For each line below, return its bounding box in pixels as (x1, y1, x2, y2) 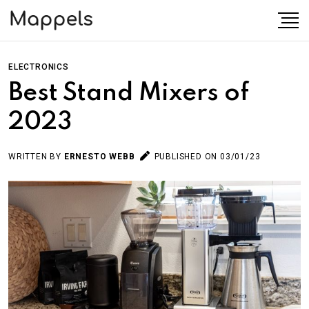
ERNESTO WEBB (63, 152, 135, 161)
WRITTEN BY (8, 152, 64, 161)
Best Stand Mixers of (8, 81, 249, 106)
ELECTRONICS (8, 62, 69, 72)
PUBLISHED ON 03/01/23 (151, 152, 261, 161)
